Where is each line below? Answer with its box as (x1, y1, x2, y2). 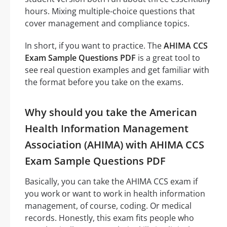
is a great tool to (136, 52, 200, 64)
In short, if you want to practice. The (25, 40, 164, 52)
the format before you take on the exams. (25, 77, 183, 88)
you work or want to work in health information (25, 188, 205, 200)
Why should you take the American (25, 105, 197, 120)
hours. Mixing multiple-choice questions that (25, 6, 195, 17)
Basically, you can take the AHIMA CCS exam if (25, 176, 198, 187)
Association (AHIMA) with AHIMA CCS (25, 138, 204, 152)
